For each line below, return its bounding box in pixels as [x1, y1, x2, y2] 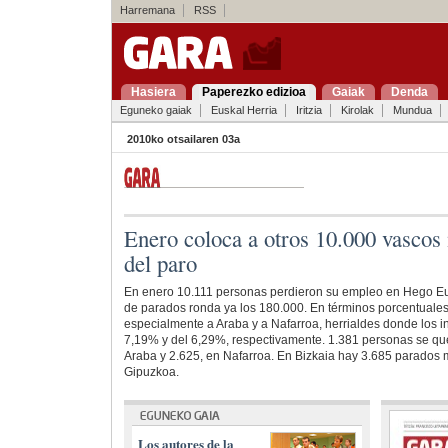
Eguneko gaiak [119, 104, 192, 116]
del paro [123, 248, 197, 279]
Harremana [119, 4, 175, 16]
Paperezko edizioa [201, 85, 306, 99]
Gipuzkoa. [123, 365, 179, 380]
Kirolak [340, 104, 374, 116]
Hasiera [130, 85, 176, 99]
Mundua [392, 104, 432, 116]
